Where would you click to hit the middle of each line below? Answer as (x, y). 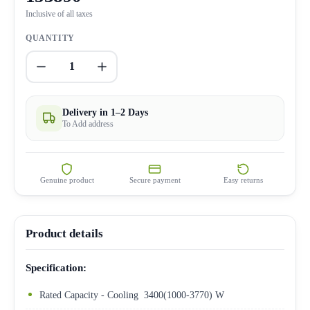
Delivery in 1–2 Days (105, 112)
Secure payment (155, 180)
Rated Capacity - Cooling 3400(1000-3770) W (132, 295)
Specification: (56, 267)
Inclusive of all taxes (59, 13)
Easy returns (243, 180)
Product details (64, 233)
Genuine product (67, 180)
